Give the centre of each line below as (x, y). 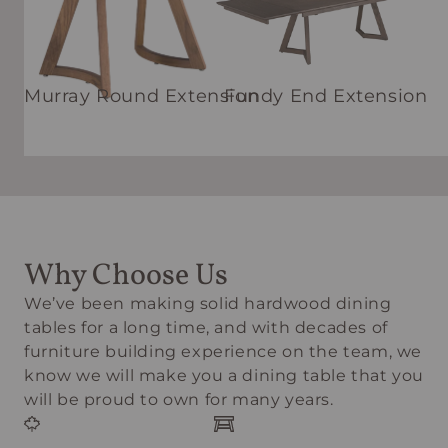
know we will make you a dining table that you (224, 375)
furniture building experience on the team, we (223, 351)
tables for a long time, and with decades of (206, 327)
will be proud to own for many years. (179, 399)
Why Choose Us (126, 275)
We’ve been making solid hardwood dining (208, 303)
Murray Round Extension (142, 95)
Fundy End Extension (326, 95)
